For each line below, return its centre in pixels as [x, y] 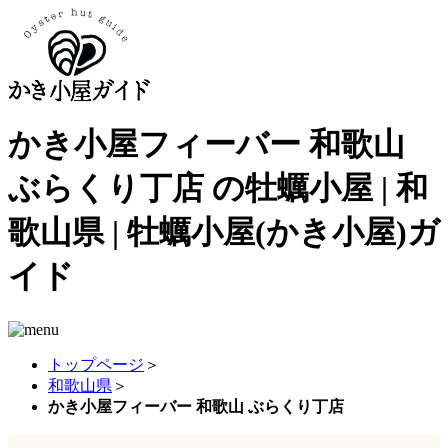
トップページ [96, 364]
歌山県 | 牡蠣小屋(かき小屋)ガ [224, 232]
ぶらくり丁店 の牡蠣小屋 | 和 [218, 188]
